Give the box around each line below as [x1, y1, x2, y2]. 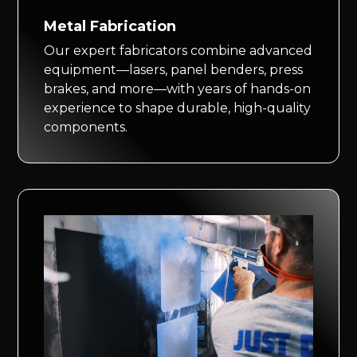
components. [44, 120, 128, 135]
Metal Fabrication [44, 18, 177, 36]
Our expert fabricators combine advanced [44, 43, 313, 59]
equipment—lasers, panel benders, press [44, 62, 304, 78]
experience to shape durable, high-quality [44, 100, 312, 116]
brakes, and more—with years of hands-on [44, 81, 312, 97]
